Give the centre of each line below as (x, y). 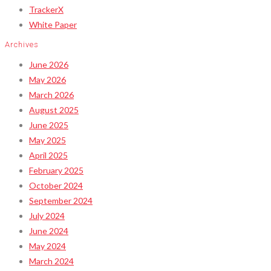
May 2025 (47, 140)
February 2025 (56, 171)
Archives (22, 45)
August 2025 (54, 110)
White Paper (53, 25)
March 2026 (51, 95)
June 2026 (49, 65)
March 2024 (51, 261)
